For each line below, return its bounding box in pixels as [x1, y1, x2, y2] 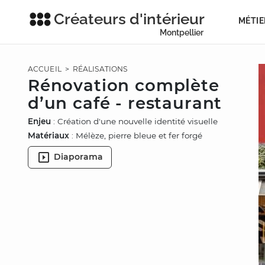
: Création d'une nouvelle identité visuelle [51, 117, 218, 127]
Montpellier [160, 28, 203, 37]
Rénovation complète [28, 75, 219, 96]
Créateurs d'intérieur [54, 10, 205, 28]
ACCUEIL [28, 64, 62, 73]
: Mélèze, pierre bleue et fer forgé [69, 131, 202, 141]
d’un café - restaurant [28, 93, 222, 114]
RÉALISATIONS [72, 64, 128, 73]
